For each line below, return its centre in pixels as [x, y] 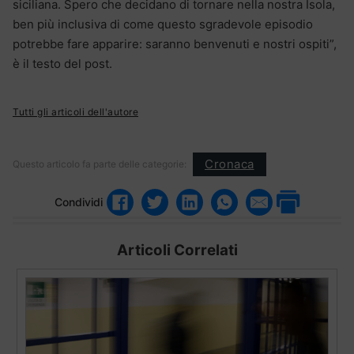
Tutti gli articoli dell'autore [75, 111]
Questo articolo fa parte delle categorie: [100, 164]
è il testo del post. [62, 63]
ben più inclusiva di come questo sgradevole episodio [163, 24]
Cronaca [230, 164]
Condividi [79, 202]
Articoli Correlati [177, 250]
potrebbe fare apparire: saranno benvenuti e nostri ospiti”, [175, 43]
